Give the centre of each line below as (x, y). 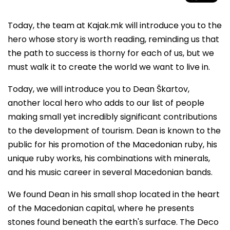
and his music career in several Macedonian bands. (110, 172)
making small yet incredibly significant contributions (112, 117)
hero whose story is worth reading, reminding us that (113, 39)
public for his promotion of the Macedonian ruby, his (112, 145)
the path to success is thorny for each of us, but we (111, 53)
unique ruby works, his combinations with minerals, (109, 158)
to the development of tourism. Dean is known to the (114, 131)
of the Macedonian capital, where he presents (101, 208)
